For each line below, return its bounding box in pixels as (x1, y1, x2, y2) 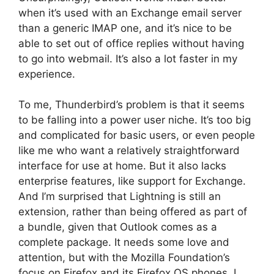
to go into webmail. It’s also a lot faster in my (18, 52, 237, 65)
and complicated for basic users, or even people (18, 129, 255, 142)
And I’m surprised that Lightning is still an (18, 190, 221, 203)
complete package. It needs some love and (18, 236, 229, 249)
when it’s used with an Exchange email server (18, 6, 242, 19)
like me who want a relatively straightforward (18, 144, 240, 157)
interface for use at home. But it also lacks (18, 160, 226, 172)
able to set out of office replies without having (18, 37, 244, 50)
